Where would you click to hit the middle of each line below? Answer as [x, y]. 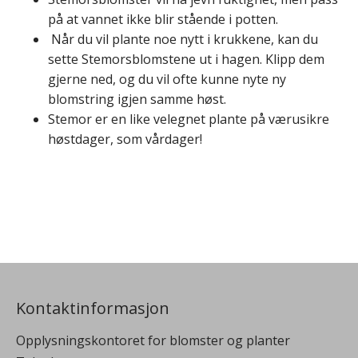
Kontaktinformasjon [93, 308]
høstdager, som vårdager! [125, 139]
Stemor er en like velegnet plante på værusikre [189, 119]
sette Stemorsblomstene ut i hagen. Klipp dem [186, 59]
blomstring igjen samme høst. [137, 99]
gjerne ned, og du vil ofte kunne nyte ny [167, 79]
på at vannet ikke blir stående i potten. [163, 19]
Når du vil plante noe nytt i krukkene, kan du [183, 39]
